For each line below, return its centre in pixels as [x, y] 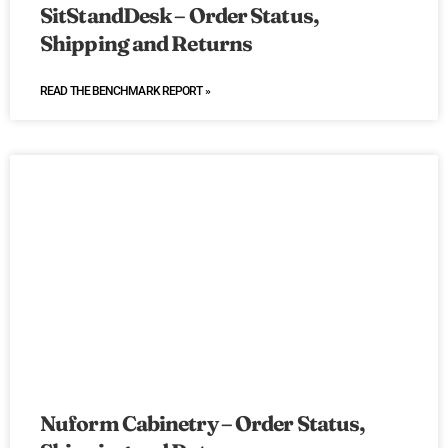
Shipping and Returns [146, 43]
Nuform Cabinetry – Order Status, [203, 423]
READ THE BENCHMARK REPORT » [125, 91]
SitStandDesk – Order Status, [179, 15]
